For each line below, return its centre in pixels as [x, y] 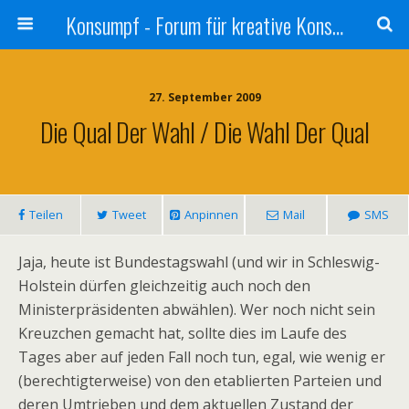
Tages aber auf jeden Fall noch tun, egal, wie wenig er [202, 357]
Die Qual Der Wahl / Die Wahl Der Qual [204, 131]
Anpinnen [211, 215]
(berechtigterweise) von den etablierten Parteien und [200, 381]
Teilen [46, 215]
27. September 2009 [204, 97]
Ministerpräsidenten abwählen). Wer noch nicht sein [197, 309]
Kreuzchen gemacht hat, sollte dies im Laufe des [183, 333]
